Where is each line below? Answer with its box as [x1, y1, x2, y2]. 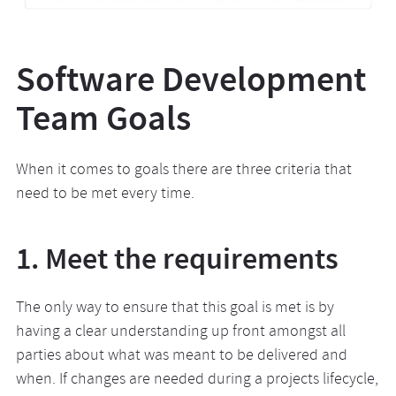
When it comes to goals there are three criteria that [15, 159, 352, 183]
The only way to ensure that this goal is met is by [15, 297, 334, 321]
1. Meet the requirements [15, 239, 339, 278]
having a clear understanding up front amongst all [15, 321, 346, 345]
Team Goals [15, 95, 191, 141]
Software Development [15, 56, 366, 103]
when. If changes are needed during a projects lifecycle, [15, 369, 378, 392]
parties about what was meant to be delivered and [15, 345, 347, 369]
